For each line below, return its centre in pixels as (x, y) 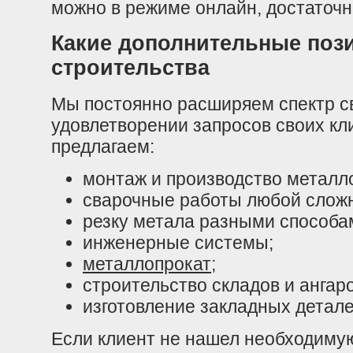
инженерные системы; (178, 242)
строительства (130, 68)
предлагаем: (103, 146)
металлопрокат (147, 264)
